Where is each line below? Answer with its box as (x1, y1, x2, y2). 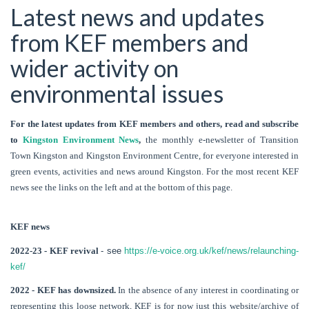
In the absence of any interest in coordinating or (118, 285, 299, 296)
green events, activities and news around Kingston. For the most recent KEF (10, 166, 299, 177)
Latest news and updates (10, 3, 264, 32)
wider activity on (10, 54, 179, 83)
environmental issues (10, 79, 223, 108)
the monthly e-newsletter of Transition (146, 134, 299, 145)
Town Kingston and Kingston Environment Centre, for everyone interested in (10, 150, 299, 161)
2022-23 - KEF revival (10, 245, 101, 256)
